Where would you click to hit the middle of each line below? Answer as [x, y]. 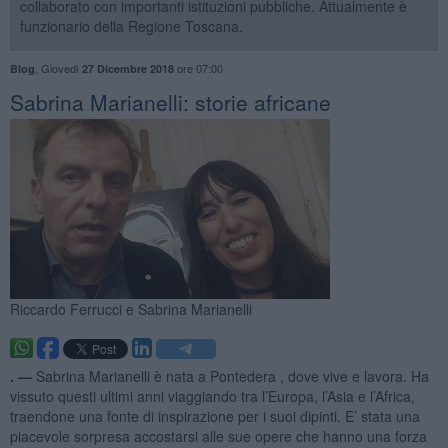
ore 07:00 [198, 67]
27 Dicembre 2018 [127, 68]
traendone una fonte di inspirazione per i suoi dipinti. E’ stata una [214, 415]
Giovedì [61, 67]
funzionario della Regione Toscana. [131, 25]
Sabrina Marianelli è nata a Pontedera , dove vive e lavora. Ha [232, 375]
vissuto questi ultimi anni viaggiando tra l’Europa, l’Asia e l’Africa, [212, 395]
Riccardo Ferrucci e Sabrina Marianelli [130, 308]
